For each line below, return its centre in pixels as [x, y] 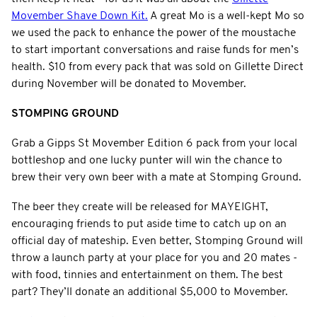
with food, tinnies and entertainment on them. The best [147, 275]
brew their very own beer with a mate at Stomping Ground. [156, 177]
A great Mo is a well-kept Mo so [226, 16]
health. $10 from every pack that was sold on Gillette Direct [157, 67]
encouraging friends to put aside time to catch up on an [149, 224]
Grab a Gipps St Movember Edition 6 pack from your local [154, 143]
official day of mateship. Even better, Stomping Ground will [157, 241]
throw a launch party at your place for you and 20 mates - [154, 258]
